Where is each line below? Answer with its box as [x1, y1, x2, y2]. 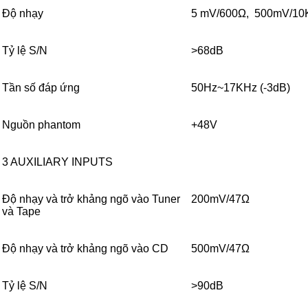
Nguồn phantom [2, 119, 80, 131]
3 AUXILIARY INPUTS [2, 156, 113, 168]
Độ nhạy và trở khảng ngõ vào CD [2, 243, 168, 255]
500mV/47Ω [191, 243, 250, 255]
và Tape [2, 206, 41, 218]
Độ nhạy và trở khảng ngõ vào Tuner [2, 193, 180, 206]
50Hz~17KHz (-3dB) [191, 82, 290, 94]
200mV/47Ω [191, 193, 250, 206]
